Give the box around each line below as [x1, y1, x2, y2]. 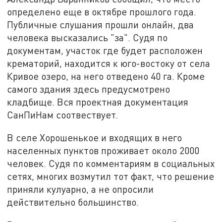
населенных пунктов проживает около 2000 [7, 145, 200, 157]
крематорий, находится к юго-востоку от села [7, 57, 211, 69]
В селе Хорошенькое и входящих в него [7, 132, 182, 144]
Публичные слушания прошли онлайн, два [7, 19, 194, 31]
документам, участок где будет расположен [7, 45, 203, 56]
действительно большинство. [7, 196, 139, 208]
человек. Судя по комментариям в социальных [7, 158, 215, 169]
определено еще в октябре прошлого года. [7, 6, 197, 18]
